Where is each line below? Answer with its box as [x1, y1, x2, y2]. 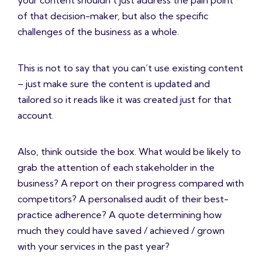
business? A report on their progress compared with [18, 177, 244, 189]
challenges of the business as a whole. [18, 26, 179, 38]
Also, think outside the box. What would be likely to [18, 146, 241, 158]
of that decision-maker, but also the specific [18, 10, 208, 22]
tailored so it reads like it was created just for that [18, 94, 232, 106]
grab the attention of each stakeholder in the [18, 161, 215, 174]
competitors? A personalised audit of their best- [18, 193, 229, 205]
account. [18, 109, 54, 122]
